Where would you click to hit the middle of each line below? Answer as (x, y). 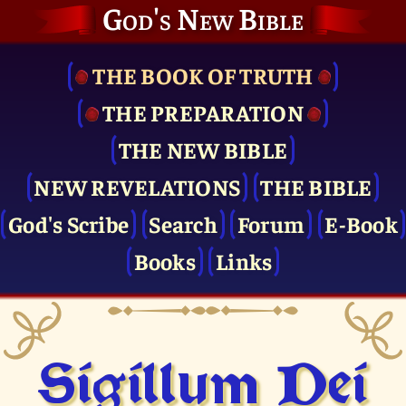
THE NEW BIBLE (203, 150)
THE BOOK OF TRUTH (203, 75)
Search (183, 223)
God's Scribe (69, 223)
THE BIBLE (316, 186)
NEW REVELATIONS (137, 186)
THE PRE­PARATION (203, 112)
